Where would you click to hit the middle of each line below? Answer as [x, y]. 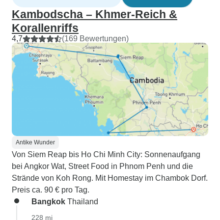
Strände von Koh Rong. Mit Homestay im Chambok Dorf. [110, 178]
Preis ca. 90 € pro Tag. [51, 190]
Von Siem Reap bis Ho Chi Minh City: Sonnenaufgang [106, 154]
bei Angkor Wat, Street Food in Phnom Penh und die [102, 166]
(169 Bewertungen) [95, 39]
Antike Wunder [35, 142]
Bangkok [48, 202]
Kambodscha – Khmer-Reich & [95, 14]
